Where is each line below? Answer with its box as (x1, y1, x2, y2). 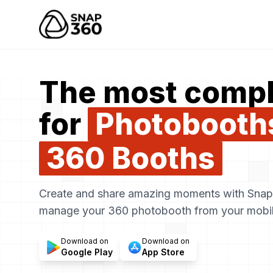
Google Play (61, 247, 113, 257)
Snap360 (38, 24, 80, 37)
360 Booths (46, 140, 215, 176)
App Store (142, 247, 185, 257)
